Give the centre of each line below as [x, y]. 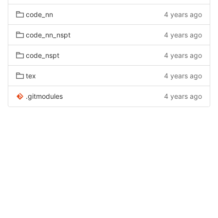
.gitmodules [44, 96]
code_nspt [43, 55]
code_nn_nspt [48, 35]
